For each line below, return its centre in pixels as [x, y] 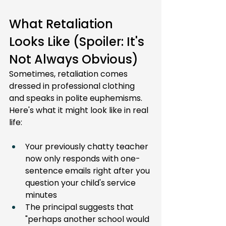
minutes [41, 195]
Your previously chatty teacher [88, 147]
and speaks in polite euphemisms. [77, 98]
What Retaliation [63, 24]
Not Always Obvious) [74, 59]
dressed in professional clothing [73, 86]
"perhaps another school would [88, 219]
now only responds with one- [83, 159]
